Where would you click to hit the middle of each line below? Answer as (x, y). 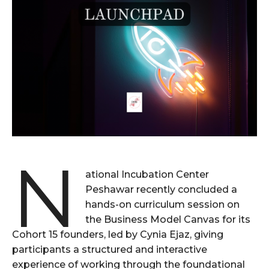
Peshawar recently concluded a (162, 190)
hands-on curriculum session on (163, 205)
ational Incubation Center (147, 175)
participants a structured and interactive (110, 250)
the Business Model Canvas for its (168, 220)
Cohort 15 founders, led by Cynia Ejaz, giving (118, 235)
